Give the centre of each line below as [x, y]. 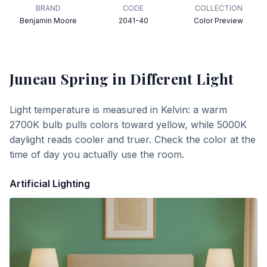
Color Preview [219, 21]
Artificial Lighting [50, 184]
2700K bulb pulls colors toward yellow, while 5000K [128, 125]
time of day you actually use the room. [97, 154]
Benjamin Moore [49, 21]
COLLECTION [218, 8]
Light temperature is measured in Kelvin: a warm [118, 110]
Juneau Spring [59, 79]
